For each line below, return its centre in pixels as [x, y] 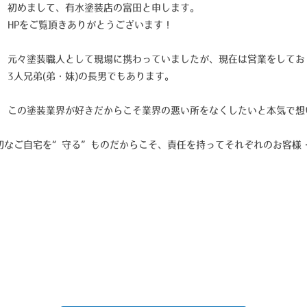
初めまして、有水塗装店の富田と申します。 [103, 7]
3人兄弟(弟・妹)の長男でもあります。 [91, 76]
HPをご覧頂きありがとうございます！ [90, 24]
